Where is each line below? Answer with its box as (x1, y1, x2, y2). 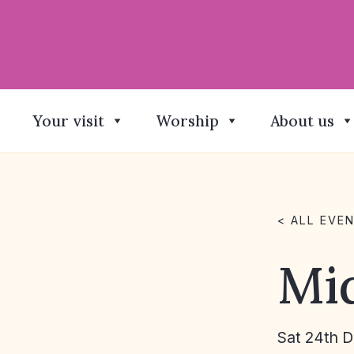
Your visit (32, 111, 104, 130)
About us (270, 111, 334, 130)
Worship (156, 111, 219, 130)
